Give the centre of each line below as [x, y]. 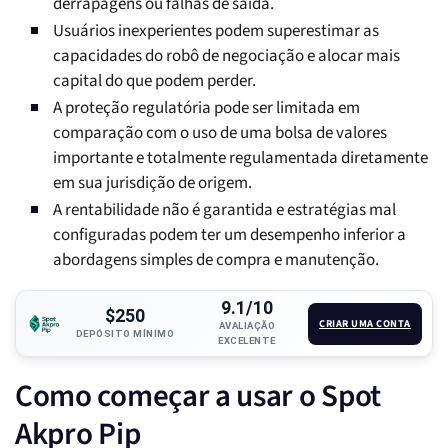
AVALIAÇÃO [247, 326]
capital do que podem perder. [154, 81]
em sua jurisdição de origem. [152, 183]
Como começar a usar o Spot [198, 396]
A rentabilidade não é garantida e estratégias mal [224, 210]
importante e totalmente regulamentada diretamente [240, 158]
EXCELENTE [247, 341]
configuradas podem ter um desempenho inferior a [229, 235]
